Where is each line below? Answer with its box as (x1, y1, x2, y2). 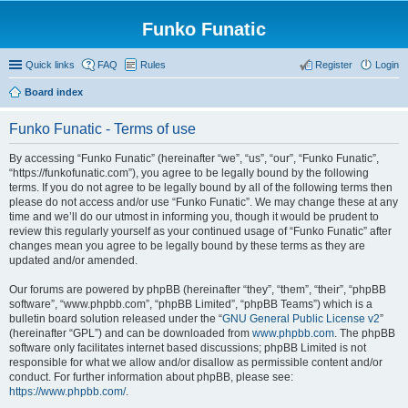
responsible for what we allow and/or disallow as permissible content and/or (9, 356, 382, 369)
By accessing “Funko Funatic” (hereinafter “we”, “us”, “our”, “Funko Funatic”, (9, 152, 379, 165)
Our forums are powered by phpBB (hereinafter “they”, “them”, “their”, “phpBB (9, 283, 386, 296)
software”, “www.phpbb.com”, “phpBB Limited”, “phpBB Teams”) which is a (9, 298, 372, 311)
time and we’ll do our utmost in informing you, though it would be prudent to (9, 210, 379, 223)
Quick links (25, 59, 75, 70)
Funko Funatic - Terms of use (9, 121, 196, 137)
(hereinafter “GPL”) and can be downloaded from (9, 327, 252, 340)
